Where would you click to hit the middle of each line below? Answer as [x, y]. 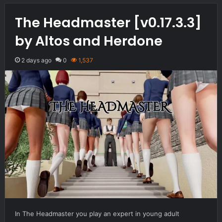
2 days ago [36, 60]
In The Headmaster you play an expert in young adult [97, 213]
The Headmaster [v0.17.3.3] [108, 22]
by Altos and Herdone [88, 41]
